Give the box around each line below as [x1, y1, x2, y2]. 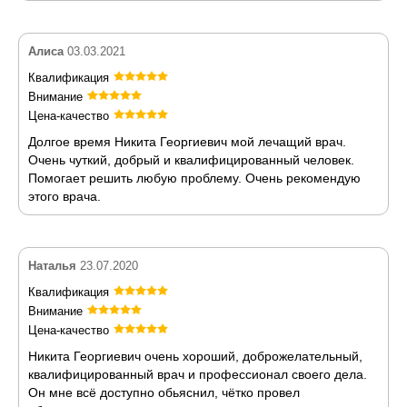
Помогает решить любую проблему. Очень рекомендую [28, 170, 361, 185]
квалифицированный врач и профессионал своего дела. [28, 366, 367, 382]
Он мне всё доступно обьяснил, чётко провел [28, 384, 300, 400]
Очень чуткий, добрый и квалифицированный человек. [28, 152, 354, 167]
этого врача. [28, 188, 101, 203]
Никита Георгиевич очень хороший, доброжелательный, [28, 348, 362, 363]
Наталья [28, 258, 76, 273]
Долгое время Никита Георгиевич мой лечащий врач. [28, 134, 346, 149]
